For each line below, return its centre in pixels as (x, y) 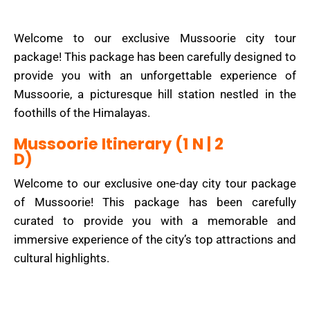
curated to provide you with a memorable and (155, 221)
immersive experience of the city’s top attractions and (155, 240)
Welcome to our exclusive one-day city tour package (155, 184)
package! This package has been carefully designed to (155, 57)
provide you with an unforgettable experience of (155, 75)
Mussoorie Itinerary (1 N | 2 (119, 144)
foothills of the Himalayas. (82, 113)
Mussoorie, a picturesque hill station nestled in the (155, 94)
